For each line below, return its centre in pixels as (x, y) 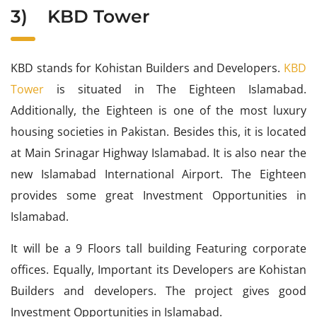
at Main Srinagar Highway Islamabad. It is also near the (158, 153)
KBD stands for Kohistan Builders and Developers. (147, 68)
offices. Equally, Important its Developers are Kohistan (158, 270)
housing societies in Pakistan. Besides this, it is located (158, 132)
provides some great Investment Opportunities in (158, 196)
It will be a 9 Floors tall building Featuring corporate (158, 249)
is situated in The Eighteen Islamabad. (175, 90)
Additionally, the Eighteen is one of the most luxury (158, 111)
